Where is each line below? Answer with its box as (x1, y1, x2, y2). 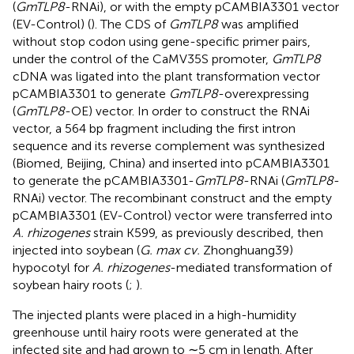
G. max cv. (140, 242, 200, 258)
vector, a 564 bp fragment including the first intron (13, 120, 296, 136)
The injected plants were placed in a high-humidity (13, 307, 296, 322)
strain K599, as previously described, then (90, 224, 323, 240)
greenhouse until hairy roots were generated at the (13, 324, 299, 340)
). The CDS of (91, 16, 169, 32)
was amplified (218, 16, 299, 32)
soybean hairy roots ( (13, 277, 129, 292)
